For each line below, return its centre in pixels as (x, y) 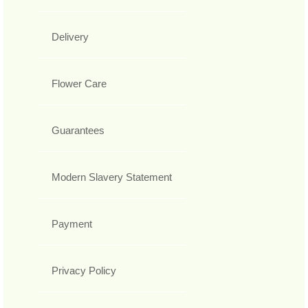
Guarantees (78, 131)
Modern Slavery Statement (112, 177)
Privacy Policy (84, 271)
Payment (72, 224)
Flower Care (79, 84)
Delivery (70, 37)
